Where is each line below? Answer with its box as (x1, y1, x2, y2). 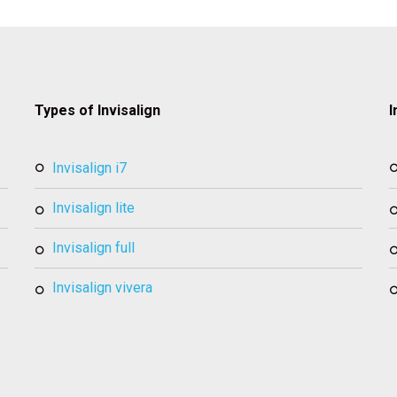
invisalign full (57, 239, 135, 256)
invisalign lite (57, 199, 135, 216)
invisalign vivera (57, 279, 152, 296)
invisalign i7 (57, 160, 127, 176)
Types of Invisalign (35, 102, 160, 119)
